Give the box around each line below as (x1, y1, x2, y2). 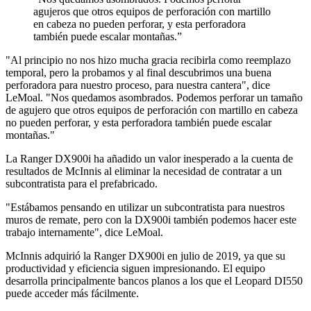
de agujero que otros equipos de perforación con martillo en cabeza (6, 104, 298, 117)
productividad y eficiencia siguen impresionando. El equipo (6, 262, 265, 275)
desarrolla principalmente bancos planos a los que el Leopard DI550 (6, 275, 303, 287)
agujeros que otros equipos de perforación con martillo (33, 6, 271, 18)
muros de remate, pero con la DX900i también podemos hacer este (6, 214, 296, 226)
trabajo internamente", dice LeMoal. (6, 226, 163, 239)
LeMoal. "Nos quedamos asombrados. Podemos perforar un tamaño (6, 92, 303, 104)
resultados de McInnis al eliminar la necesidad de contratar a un (6, 165, 282, 178)
